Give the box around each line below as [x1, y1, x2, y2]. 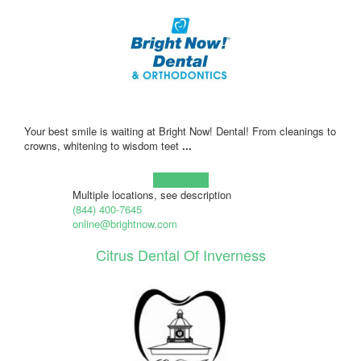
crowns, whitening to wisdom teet [24, 137, 182, 153]
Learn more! [152, 172, 209, 188]
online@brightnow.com [72, 215, 177, 231]
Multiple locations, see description [72, 186, 231, 202]
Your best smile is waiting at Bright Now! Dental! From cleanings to [24, 122, 336, 139]
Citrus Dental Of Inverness [95, 243, 266, 265]
